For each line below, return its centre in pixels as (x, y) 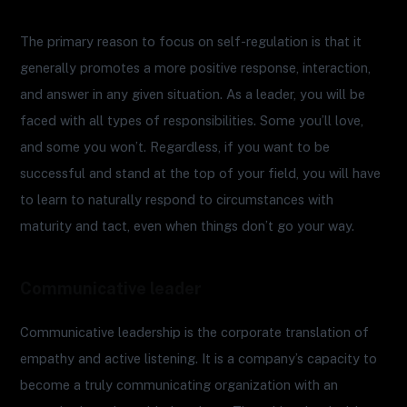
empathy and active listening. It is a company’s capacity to (199, 359)
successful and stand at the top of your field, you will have (201, 173)
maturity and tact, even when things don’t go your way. (188, 225)
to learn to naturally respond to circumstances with (177, 199)
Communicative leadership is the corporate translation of (195, 333)
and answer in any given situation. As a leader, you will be (193, 94)
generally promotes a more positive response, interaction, (196, 67)
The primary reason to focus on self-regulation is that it (191, 41)
